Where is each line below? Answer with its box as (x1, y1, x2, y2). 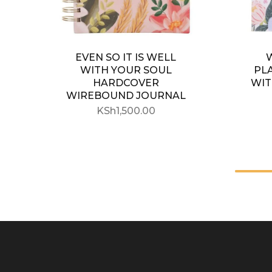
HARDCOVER (92, 77, 159, 89)
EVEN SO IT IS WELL (75, 52, 176, 63)
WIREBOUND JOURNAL (66, 90, 186, 101)
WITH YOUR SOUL (80, 64, 172, 76)
